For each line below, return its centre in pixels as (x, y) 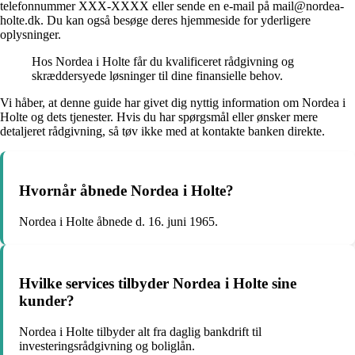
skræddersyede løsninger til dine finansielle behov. (157, 76)
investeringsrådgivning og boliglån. (107, 346)
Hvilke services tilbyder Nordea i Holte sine (158, 284)
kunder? (47, 301)
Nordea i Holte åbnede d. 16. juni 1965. (118, 221)
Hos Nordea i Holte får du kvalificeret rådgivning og (163, 62)
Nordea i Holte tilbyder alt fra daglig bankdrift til (140, 332)
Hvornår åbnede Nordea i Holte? (126, 190)
